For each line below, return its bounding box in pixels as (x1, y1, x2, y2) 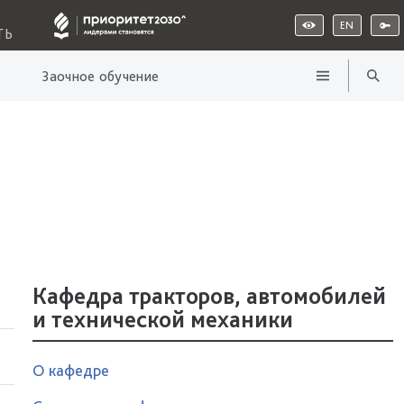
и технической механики (32, 305, 293, 333)
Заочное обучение (41, 67, 160, 85)
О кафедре (32, 361, 109, 380)
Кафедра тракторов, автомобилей (32, 281, 386, 309)
